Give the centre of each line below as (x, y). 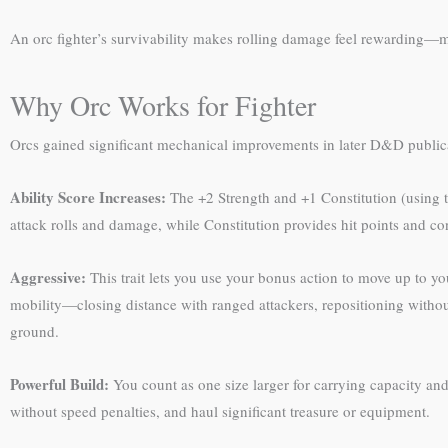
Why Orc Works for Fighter (163, 104)
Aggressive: (48, 277)
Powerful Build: (59, 384)
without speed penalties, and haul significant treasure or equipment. (220, 411)
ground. (34, 331)
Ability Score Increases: (88, 196)
